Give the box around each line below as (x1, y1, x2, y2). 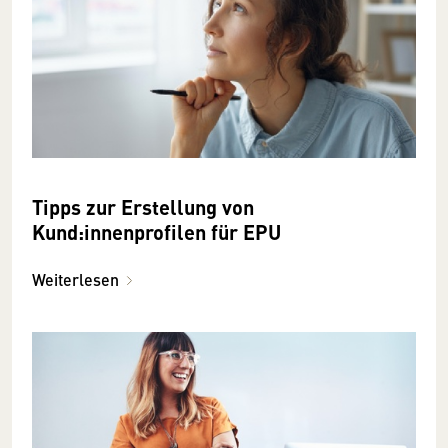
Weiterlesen (32, 267, 119, 291)
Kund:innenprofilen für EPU (32, 216, 281, 246)
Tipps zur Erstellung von (32, 191, 254, 221)
